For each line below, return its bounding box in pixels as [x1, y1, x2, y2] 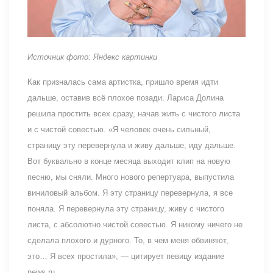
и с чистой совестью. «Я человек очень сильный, [27, 124, 211, 134]
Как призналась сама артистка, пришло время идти [27, 77, 218, 87]
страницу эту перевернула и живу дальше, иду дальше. [27, 140, 236, 150]
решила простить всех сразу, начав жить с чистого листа [27, 108, 240, 118]
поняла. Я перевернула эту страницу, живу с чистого [27, 204, 224, 213]
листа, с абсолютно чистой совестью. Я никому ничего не [27, 219, 243, 229]
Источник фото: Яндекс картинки [27, 52, 157, 62]
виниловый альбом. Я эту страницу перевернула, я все [27, 188, 233, 197]
